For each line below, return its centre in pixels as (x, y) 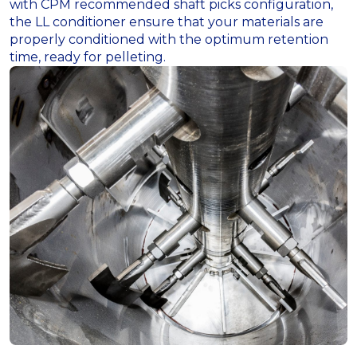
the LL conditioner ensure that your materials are (167, 22)
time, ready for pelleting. (88, 57)
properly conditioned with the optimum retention (169, 39)
